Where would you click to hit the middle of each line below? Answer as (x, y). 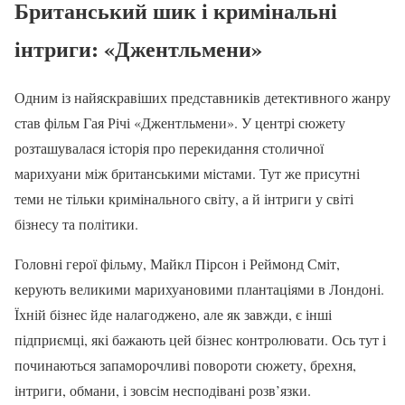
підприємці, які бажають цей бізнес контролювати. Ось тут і (200, 340)
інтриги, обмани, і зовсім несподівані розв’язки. (163, 391)
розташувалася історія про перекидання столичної (169, 148)
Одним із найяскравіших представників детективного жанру (202, 98)
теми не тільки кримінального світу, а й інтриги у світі (184, 199)
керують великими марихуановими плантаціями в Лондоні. (199, 289)
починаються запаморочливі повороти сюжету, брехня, (185, 365)
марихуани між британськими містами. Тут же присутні (187, 174)
